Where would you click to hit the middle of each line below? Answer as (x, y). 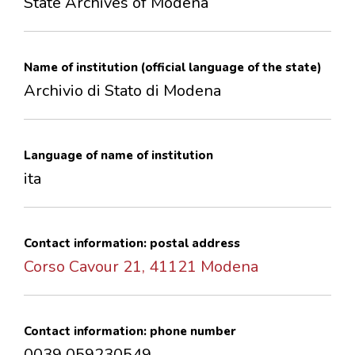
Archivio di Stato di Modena (122, 91)
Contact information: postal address (132, 244)
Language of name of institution (118, 156)
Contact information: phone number (130, 332)
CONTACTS (31, 11)
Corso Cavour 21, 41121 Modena (141, 267)
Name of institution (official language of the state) (173, 68)
